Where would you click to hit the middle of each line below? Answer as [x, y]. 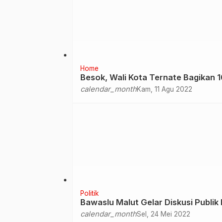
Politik [89, 193]
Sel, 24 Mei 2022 [164, 214]
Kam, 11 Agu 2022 [165, 89]
